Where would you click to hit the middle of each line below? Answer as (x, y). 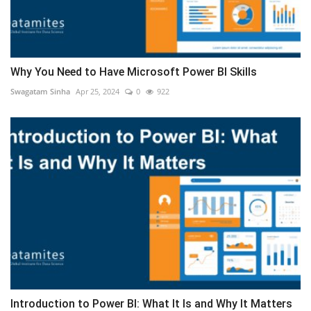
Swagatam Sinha (40, 91)
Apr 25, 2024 (98, 91)
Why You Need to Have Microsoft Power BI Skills (134, 72)
